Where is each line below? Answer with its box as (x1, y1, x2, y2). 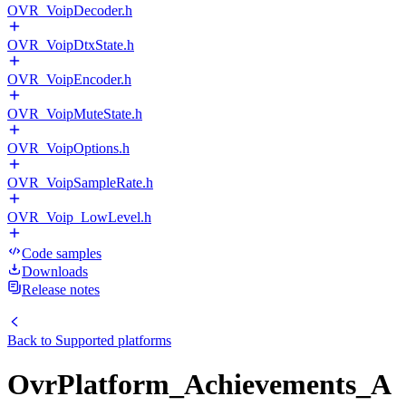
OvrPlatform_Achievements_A (7, 368, 391, 401)
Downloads (22, 264, 88, 279)
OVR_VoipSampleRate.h (7, 175, 153, 190)
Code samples (22, 246, 101, 261)
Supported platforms (55, 333, 171, 348)
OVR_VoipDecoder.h (7, 3, 132, 18)
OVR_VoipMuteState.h (7, 106, 142, 121)
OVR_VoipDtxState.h (7, 37, 134, 53)
